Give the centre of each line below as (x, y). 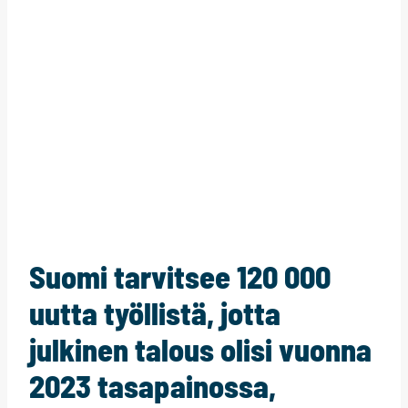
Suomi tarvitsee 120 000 (180, 277)
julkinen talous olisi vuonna (200, 350)
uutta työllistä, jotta (155, 313)
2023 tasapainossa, (153, 386)
